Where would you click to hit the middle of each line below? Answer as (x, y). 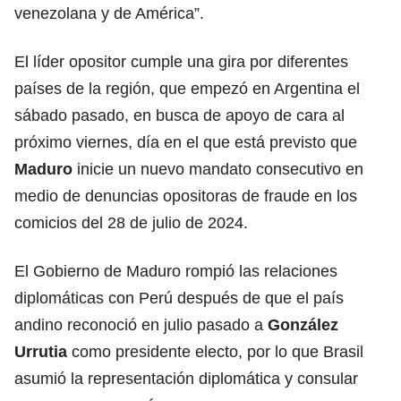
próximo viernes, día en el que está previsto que (186, 142)
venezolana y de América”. (109, 13)
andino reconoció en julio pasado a (139, 324)
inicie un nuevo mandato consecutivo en (220, 169)
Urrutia (41, 351)
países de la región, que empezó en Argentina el (187, 88)
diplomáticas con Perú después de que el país (179, 298)
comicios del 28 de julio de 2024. (131, 222)
